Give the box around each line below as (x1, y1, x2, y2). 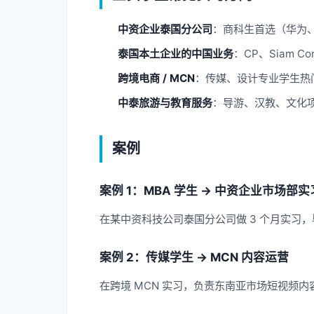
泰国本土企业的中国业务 (118, 47, 233, 60)
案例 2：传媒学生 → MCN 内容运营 (100, 250, 289, 264)
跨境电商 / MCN (118, 71, 195, 85)
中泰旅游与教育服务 (118, 96, 212, 109)
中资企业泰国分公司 (118, 22, 212, 36)
